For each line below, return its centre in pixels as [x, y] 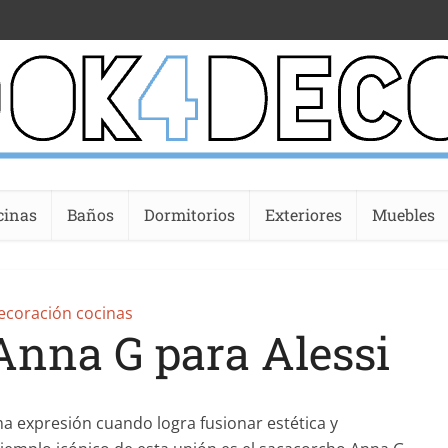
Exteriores [303, 214]
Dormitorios [189, 214]
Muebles [403, 214]
